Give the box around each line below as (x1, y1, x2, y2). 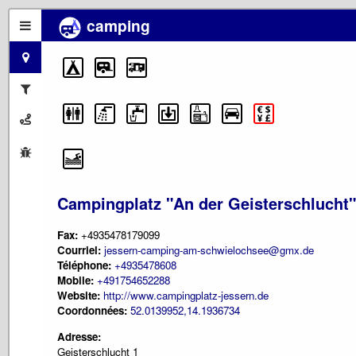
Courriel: (57, 242, 104, 258)
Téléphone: (57, 257, 111, 273)
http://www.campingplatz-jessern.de (103, 288, 269, 304)
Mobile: (57, 273, 94, 288)
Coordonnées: (57, 303, 130, 319)
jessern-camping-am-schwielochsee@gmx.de (104, 242, 314, 258)
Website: (57, 288, 100, 304)
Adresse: (57, 328, 101, 344)
